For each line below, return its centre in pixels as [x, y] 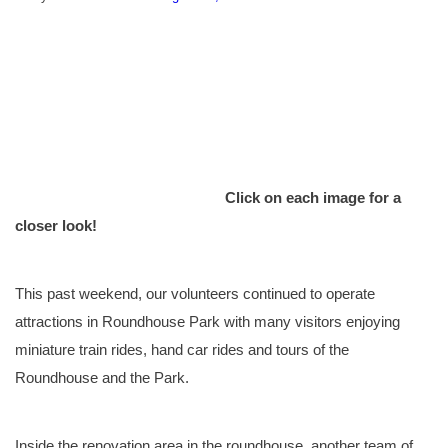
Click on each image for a [313, 197]
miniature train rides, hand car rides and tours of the [182, 349]
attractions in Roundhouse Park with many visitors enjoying [207, 321]
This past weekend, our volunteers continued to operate [195, 293]
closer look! [56, 225]
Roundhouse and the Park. [102, 377]
